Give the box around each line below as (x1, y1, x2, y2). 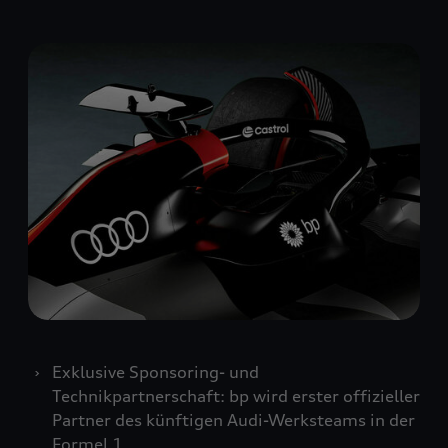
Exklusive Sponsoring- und (52, 361, 259, 382)
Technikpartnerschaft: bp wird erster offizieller (52, 385, 420, 406)
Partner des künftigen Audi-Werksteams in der (52, 409, 415, 430)
